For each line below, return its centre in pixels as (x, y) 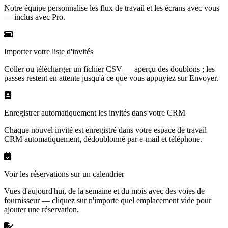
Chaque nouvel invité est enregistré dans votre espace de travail (105, 130)
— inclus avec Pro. (35, 17)
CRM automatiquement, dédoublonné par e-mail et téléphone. (103, 139)
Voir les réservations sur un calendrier (64, 174)
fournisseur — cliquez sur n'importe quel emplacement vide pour (108, 200)
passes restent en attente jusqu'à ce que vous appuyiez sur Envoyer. (111, 78)
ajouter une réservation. (41, 209)
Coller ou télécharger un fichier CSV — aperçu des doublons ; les (109, 69)
